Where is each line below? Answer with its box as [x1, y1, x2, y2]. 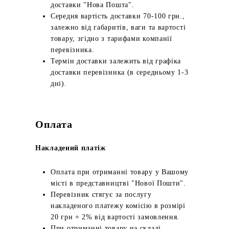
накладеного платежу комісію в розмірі [51, 202, 186, 210]
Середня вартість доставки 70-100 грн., [51, 12, 185, 20]
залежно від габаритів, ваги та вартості [51, 24, 186, 31]
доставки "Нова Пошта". [51, 1, 134, 9]
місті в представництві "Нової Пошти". [51, 179, 186, 187]
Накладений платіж [35, 144, 106, 152]
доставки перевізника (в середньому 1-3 [51, 68, 189, 76]
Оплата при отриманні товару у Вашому [51, 168, 189, 176]
